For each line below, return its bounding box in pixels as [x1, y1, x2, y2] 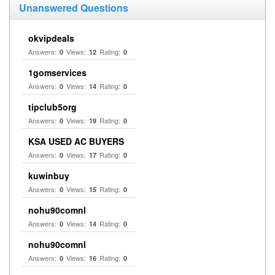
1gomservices [28, 66, 87, 79]
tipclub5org [28, 101, 77, 113]
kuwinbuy [28, 169, 69, 182]
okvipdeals [28, 32, 74, 44]
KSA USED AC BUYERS [28, 135, 124, 147]
